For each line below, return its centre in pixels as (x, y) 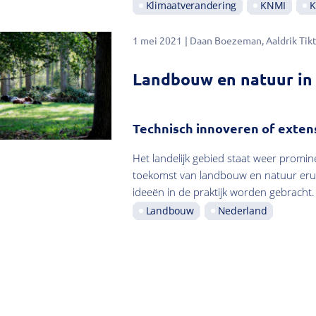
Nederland (242, 211)
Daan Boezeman (225, 41)
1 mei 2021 (157, 41)
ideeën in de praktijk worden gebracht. (223, 192)
